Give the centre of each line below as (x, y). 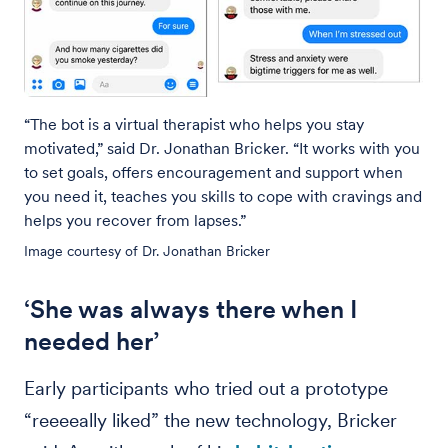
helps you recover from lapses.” (135, 220)
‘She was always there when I (191, 309)
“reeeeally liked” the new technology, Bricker (210, 420)
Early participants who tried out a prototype (206, 388)
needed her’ (91, 341)
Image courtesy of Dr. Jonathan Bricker (147, 251)
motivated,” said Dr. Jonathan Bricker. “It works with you (222, 148)
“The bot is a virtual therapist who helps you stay (194, 124)
